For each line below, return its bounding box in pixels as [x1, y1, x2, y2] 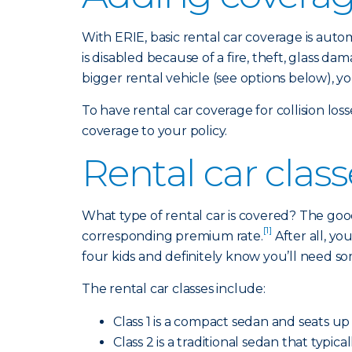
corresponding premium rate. [82, 229, 263, 244]
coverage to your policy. [82, 123, 228, 138]
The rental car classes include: [82, 281, 266, 296]
